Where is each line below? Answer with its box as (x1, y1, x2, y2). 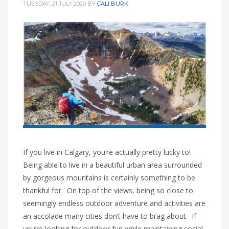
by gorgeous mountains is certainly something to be (23, 173, 195, 183)
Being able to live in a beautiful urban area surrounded (23, 160, 202, 170)
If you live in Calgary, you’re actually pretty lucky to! (23, 147, 193, 157)
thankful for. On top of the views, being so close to (23, 186, 193, 196)
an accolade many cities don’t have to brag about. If (23, 211, 196, 221)
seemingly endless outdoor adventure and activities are (23, 198, 205, 209)
